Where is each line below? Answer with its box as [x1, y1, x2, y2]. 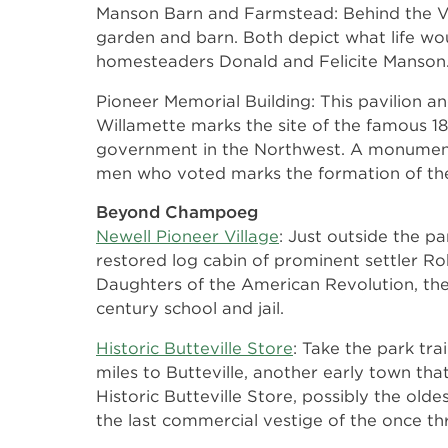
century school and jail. [96, 298, 289, 318]
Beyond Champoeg [96, 202, 258, 222]
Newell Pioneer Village [96, 226, 279, 246]
